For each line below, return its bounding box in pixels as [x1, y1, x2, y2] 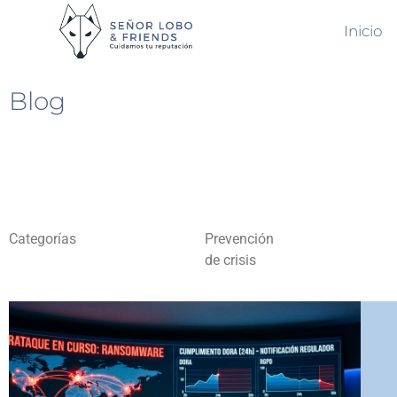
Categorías [9, 230, 76, 247]
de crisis [204, 252, 256, 269]
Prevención [204, 230, 274, 247]
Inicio [343, 22, 383, 40]
